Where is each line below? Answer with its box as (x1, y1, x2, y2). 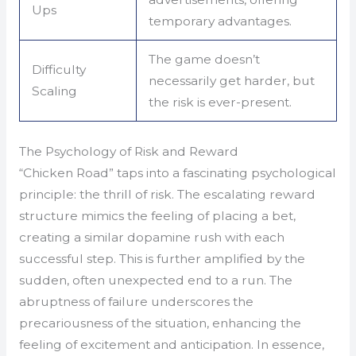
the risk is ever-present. (149, 95, 292, 110)
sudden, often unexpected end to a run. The (18, 272, 292, 288)
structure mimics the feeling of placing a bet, (18, 207, 296, 223)
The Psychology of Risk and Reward (18, 143, 238, 159)
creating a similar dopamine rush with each (18, 229, 284, 245)
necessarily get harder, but (149, 73, 315, 89)
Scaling (32, 83, 78, 99)
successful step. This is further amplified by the (18, 250, 305, 266)
